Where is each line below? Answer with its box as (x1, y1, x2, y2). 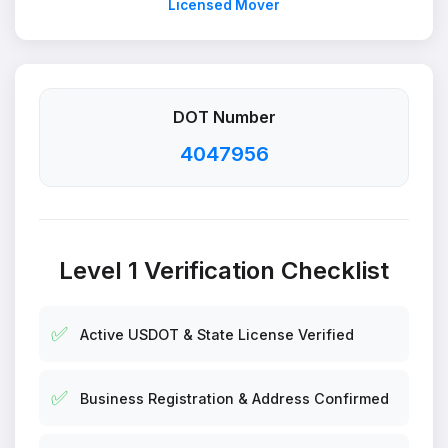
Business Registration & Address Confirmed (80, 389, 389, 407)
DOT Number (172, 107, 276, 127)
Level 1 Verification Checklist (59, 256, 389, 285)
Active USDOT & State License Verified (80, 325, 354, 343)
